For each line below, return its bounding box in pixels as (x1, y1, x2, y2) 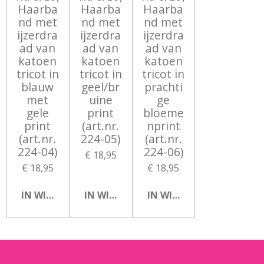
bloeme (143, 104, 184, 121)
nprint (146, 117, 180, 134)
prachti (144, 78, 183, 95)
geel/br (81, 78, 120, 95)
